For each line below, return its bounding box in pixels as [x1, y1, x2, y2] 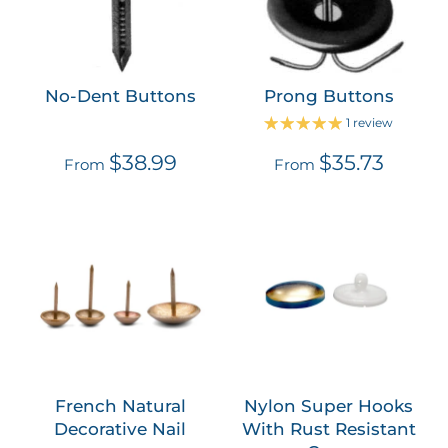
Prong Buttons [263, 85, 394, 106]
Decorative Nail [54, 418, 187, 439]
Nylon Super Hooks [244, 395, 414, 416]
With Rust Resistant [241, 418, 416, 439]
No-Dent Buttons [44, 85, 196, 106]
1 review [346, 115, 394, 131]
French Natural [54, 395, 186, 416]
